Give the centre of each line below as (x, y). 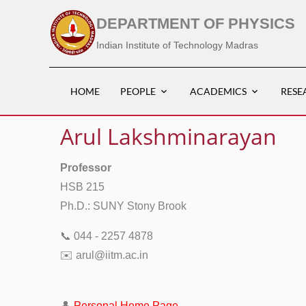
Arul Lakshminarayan (168, 136)
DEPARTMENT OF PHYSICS (196, 24)
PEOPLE (138, 91)
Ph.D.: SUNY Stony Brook (123, 206)
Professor (86, 168)
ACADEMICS (218, 91)
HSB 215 (82, 187)
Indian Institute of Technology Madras (178, 45)
